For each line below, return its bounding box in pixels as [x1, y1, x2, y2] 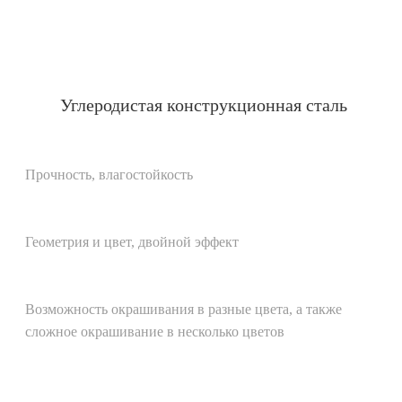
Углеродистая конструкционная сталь [59, 94, 347, 115]
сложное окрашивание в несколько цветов [25, 323, 284, 339]
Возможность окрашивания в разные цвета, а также [25, 301, 342, 317]
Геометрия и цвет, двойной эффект [25, 233, 239, 249]
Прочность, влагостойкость [25, 166, 193, 182]
